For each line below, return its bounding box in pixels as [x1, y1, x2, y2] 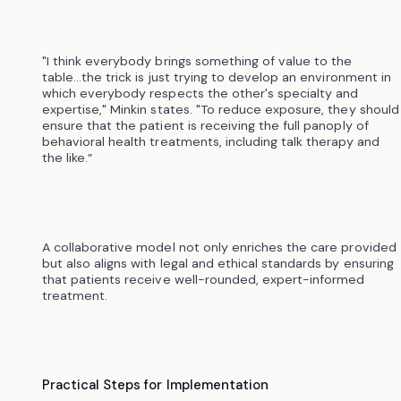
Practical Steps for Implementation [41, 375, 269, 394]
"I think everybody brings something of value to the [41, 52, 353, 69]
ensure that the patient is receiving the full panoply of [41, 116, 369, 133]
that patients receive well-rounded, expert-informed [41, 270, 365, 287]
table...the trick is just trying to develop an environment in [41, 68, 391, 85]
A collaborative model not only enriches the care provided [41, 238, 397, 255]
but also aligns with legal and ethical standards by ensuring [41, 254, 394, 271]
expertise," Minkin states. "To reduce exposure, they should [41, 100, 399, 117]
